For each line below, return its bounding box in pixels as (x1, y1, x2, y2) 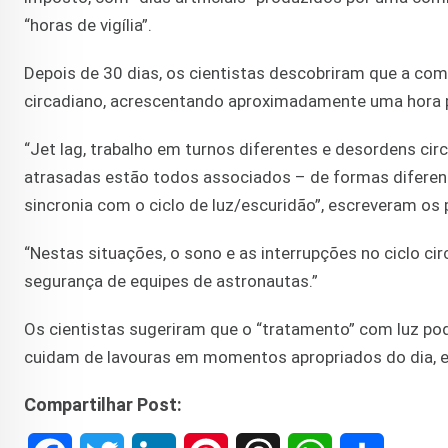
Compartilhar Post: (24, 394, 182, 416)
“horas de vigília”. (24, 15, 152, 36)
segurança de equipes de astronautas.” (24, 271, 318, 292)
